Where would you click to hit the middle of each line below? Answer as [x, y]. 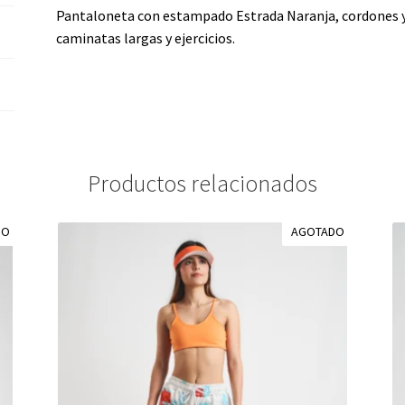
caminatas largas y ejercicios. [146, 38]
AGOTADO [317, 231]
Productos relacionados [202, 183]
